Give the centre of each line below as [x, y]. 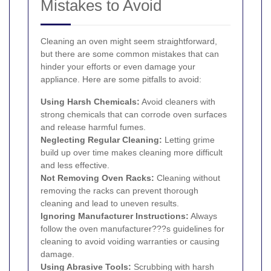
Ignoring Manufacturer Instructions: [115, 216]
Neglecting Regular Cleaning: [101, 140]
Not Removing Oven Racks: [97, 178]
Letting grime [188, 140]
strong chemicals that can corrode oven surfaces [134, 115]
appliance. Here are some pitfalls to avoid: [121, 80]
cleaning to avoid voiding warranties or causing [130, 242]
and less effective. [75, 165]
